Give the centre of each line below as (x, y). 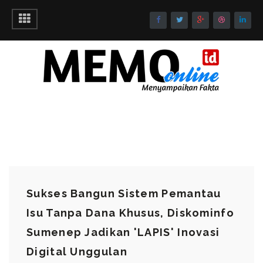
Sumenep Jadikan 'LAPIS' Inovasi (123, 232)
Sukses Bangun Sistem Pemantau (124, 194)
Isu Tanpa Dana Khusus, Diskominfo (130, 213)
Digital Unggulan (77, 252)
